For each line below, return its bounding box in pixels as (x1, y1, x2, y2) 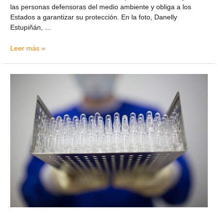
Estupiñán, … (10, 23, 52, 31)
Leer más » (10, 44, 46, 52)
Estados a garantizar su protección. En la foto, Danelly (10, 13, 178, 21)
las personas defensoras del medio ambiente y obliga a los (10, 3, 192, 11)
